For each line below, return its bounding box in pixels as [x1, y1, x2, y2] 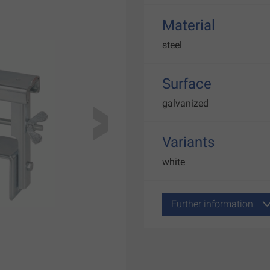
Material [162, 17, 215, 34]
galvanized [162, 98, 209, 109]
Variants [162, 134, 215, 151]
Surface [162, 75, 212, 92]
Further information [171, 198, 253, 210]
